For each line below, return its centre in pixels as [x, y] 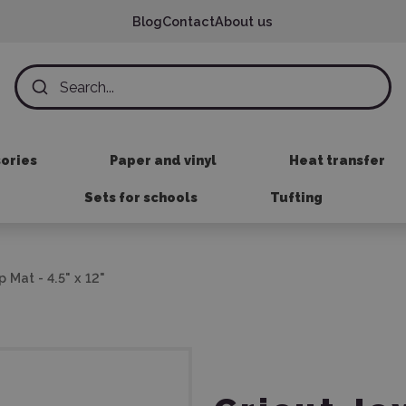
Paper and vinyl [163, 160]
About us [244, 21]
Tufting [296, 197]
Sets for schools [140, 197]
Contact [189, 21]
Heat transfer [337, 160]
